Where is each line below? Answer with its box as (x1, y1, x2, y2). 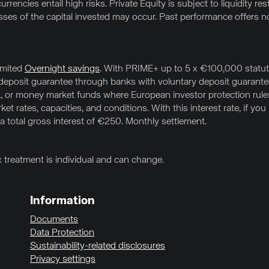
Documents (30, 215, 78, 225)
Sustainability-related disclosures (30, 241, 165, 251)
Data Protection (30, 228, 94, 238)
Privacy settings (30, 255, 95, 264)
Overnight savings (25, 64, 100, 74)
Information (30, 195, 95, 207)
